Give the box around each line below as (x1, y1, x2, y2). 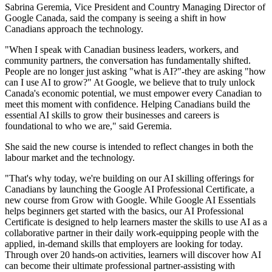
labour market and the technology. (5, 152, 135, 163)
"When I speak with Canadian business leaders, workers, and (5, 44, 239, 55)
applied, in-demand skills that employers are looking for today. (5, 239, 243, 250)
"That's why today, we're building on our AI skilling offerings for (5, 173, 254, 184)
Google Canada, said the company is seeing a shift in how (5, 13, 226, 24)
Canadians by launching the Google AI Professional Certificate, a (5, 184, 254, 195)
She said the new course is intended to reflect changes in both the (5, 141, 253, 152)
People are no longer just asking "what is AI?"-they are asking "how (5, 66, 266, 77)
